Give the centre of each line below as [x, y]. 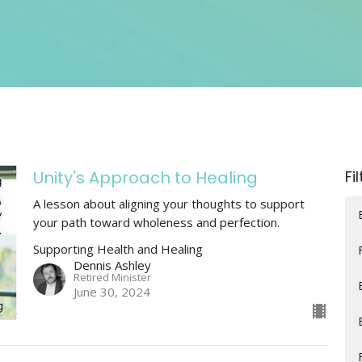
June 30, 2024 [112, 291]
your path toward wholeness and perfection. [156, 222]
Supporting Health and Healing [118, 248]
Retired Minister [112, 277]
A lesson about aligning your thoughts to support [168, 203]
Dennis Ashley [112, 265]
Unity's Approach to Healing [145, 177]
